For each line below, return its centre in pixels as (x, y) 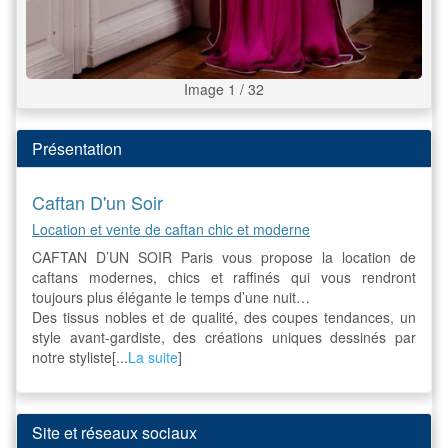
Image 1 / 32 (224, 89)
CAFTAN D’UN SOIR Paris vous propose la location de (224, 257)
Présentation (77, 149)
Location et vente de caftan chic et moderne (171, 229)
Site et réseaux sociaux (114, 433)
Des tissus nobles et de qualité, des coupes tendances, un (224, 317)
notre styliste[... (80, 357)
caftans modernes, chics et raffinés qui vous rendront (224, 277)
